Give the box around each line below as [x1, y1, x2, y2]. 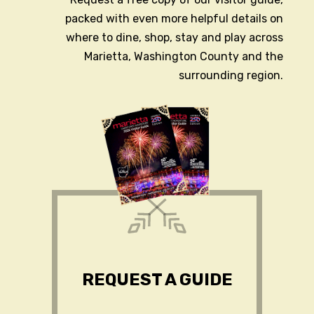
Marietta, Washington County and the [84, 50, 283, 64]
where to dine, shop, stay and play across [66, 31, 283, 45]
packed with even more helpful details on [65, 12, 283, 26]
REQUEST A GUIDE [81, 270, 233, 290]
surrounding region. [179, 69, 283, 83]
